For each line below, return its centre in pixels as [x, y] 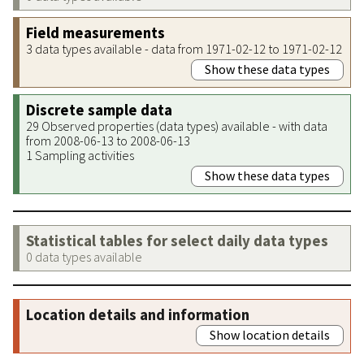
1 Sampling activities [80, 155]
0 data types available [84, 256]
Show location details [270, 334]
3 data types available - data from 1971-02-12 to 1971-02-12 [184, 48]
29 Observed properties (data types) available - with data [177, 126]
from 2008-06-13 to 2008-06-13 [108, 140]
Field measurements [95, 32]
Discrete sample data [99, 110]
